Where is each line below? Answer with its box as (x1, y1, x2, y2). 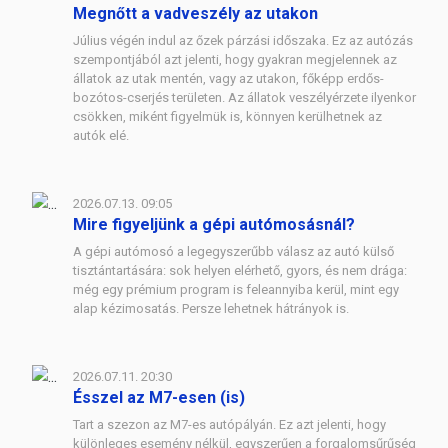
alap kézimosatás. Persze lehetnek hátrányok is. (73, 300, 349, 316)
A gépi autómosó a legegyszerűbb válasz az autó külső (73, 243, 394, 259)
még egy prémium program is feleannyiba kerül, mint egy (73, 281, 399, 297)
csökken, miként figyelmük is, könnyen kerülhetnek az (73, 108, 382, 124)
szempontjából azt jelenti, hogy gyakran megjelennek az (73, 51, 397, 67)
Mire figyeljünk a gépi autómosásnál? (73, 214, 355, 234)
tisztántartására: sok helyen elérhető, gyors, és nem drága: (73, 262, 407, 278)
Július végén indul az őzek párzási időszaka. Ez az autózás (73, 32, 413, 48)
